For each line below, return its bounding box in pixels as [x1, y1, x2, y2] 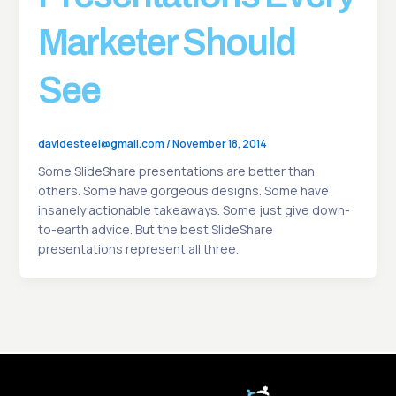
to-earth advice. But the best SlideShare [37, 221, 273, 239]
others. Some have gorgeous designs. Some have [37, 182, 329, 200]
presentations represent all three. [37, 240, 239, 258]
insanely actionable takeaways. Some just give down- [37, 202, 350, 219]
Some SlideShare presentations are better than [37, 163, 315, 180]
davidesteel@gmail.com [37, 136, 166, 152]
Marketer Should [37, 22, 295, 64]
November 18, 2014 [171, 136, 267, 152]
